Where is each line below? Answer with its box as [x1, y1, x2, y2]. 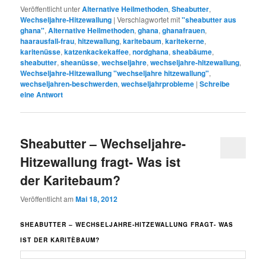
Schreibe [199, 78, 230, 90]
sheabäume [172, 46, 213, 58]
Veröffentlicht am [20, 193, 76, 204]
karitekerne [165, 36, 205, 47]
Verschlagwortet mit [117, 14, 180, 25]
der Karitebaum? [20, 171, 121, 189]
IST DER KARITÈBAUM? [20, 235, 100, 244]
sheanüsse [61, 57, 99, 68]
